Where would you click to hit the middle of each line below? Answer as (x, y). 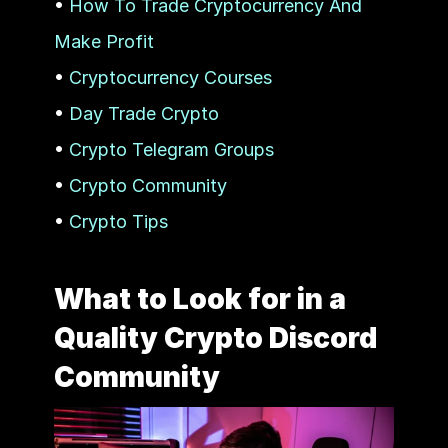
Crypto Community (147, 185)
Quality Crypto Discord (215, 337)
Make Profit (103, 41)
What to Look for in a (199, 298)
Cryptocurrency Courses (170, 77)
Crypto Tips (118, 221)
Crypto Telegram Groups (171, 149)
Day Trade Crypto (143, 113)
